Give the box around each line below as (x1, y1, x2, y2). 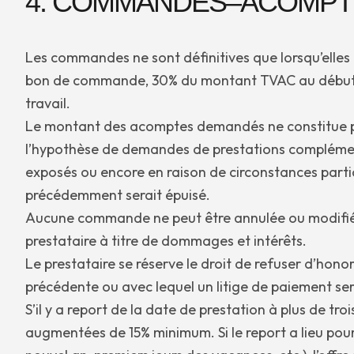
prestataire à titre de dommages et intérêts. (25, 231, 307, 250)
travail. (25, 93, 70, 112)
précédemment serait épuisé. (25, 185, 210, 204)
